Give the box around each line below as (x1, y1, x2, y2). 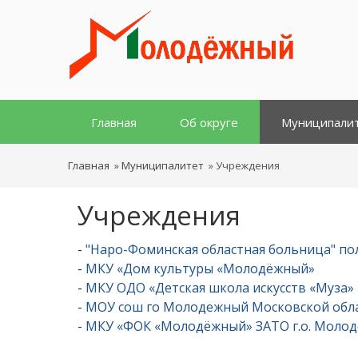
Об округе (180, 113, 238, 130)
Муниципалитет (121, 157, 204, 173)
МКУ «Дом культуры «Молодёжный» (86, 259, 315, 277)
